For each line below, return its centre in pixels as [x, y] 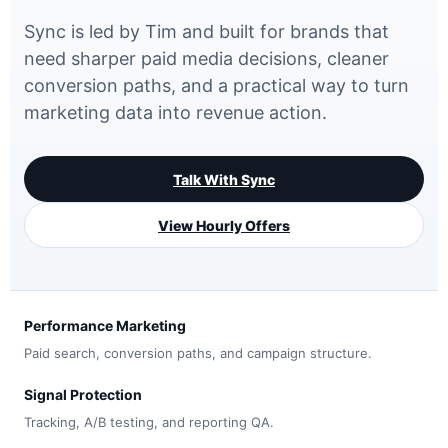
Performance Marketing [105, 325]
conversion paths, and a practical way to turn [216, 85]
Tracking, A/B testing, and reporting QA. [149, 422]
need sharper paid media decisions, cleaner [206, 58]
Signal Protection [83, 394]
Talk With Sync [224, 179]
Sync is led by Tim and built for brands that [206, 31]
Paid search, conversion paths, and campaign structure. [198, 353]
